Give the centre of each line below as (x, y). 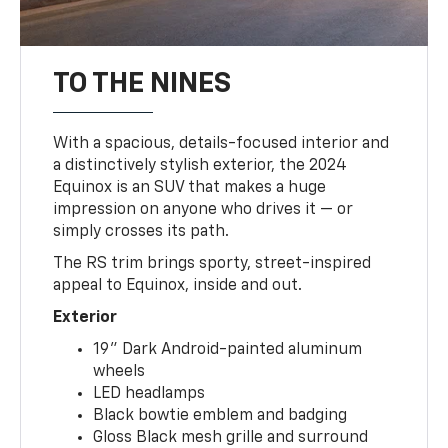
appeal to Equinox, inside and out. (178, 285)
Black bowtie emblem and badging (220, 415)
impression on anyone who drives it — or (203, 209)
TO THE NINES (142, 83)
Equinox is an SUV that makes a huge (190, 187)
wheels (119, 371)
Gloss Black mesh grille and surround (231, 437)
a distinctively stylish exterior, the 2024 (200, 165)
